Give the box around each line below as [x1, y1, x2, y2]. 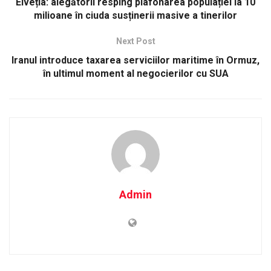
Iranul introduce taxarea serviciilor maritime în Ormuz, [11, 54, 260, 66]
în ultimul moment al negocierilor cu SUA [42, 67, 229, 79]
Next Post [116, 36, 155, 46]
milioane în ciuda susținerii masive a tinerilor [34, 9, 237, 21]
